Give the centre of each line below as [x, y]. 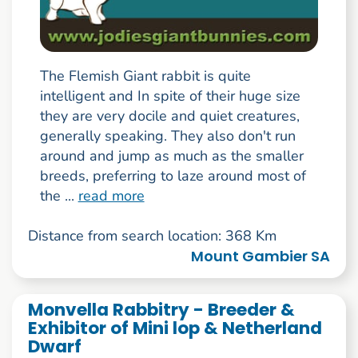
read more [111, 196]
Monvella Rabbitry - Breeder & [161, 309]
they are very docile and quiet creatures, [169, 116]
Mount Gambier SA [261, 257]
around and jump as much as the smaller [171, 156]
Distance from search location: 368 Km [152, 236]
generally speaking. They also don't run [167, 136]
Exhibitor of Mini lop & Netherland [175, 328]
